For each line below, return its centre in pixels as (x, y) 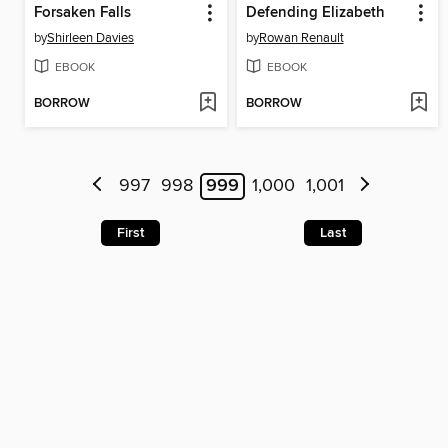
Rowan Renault (301, 37)
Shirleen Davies (90, 37)
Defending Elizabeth (315, 12)
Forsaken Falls (82, 12)
